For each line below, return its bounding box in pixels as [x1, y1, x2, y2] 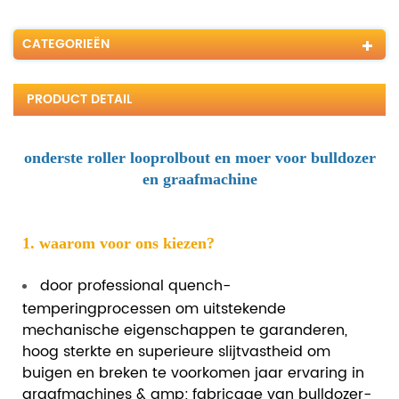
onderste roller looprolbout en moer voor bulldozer [23, 148, 376, 167]
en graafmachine [142, 169, 257, 188]
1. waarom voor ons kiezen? [22, 233, 215, 252]
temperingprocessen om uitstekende [22, 297, 286, 318]
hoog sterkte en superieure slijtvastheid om [22, 339, 330, 361]
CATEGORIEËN [22, 33, 110, 54]
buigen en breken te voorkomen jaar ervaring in [22, 361, 364, 382]
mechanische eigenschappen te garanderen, [22, 318, 347, 339]
